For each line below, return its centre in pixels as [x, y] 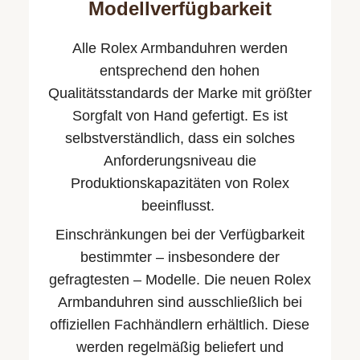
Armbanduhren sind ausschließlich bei [180, 302]
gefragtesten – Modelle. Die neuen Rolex [180, 279]
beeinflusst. [180, 205]
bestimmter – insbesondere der [180, 257]
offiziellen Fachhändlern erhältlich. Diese [180, 324]
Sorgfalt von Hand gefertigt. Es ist [180, 115]
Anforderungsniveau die [180, 160]
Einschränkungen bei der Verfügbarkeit [180, 234]
